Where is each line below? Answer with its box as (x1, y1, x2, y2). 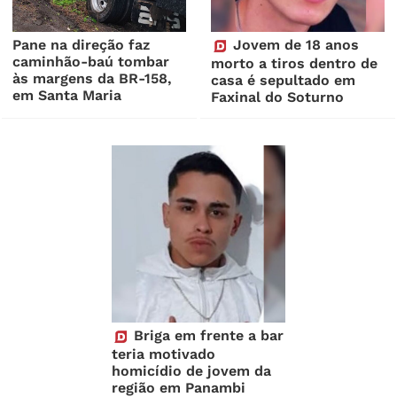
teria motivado (112, 346, 216, 363)
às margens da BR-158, (12, 70, 173, 88)
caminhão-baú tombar (12, 53, 170, 71)
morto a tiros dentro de (211, 55, 378, 73)
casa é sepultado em (211, 72, 356, 90)
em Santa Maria (12, 87, 122, 105)
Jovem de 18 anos (229, 36, 360, 54)
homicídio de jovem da (112, 362, 272, 380)
